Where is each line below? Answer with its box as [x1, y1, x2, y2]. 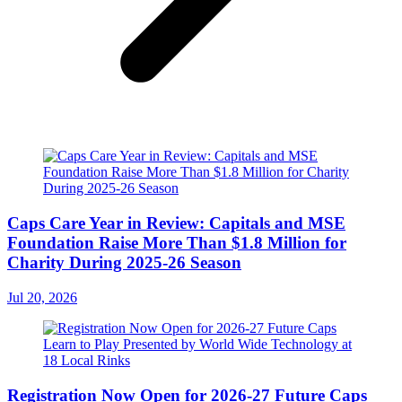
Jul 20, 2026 [7, 289, 77, 305]
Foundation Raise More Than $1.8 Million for [7, 233, 346, 253]
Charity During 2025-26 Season [7, 253, 241, 273]
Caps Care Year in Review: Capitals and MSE [7, 214, 345, 233]
